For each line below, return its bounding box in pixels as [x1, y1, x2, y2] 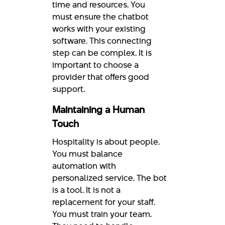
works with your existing [52, 22, 146, 35]
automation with [52, 159, 116, 172]
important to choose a [52, 58, 139, 71]
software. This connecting [52, 34, 152, 47]
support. [52, 82, 85, 95]
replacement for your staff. [52, 195, 155, 208]
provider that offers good [52, 70, 149, 83]
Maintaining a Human [52, 102, 145, 117]
